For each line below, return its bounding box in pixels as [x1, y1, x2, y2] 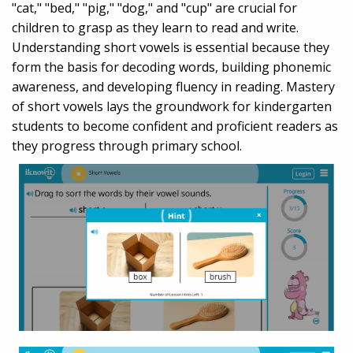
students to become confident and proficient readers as [12, 117, 338, 136]
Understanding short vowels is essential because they [12, 39, 329, 57]
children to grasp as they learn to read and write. [12, 19, 299, 37]
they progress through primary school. [12, 137, 242, 155]
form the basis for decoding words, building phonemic [12, 58, 331, 76]
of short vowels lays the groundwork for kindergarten [12, 98, 332, 116]
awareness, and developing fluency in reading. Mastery [12, 78, 335, 96]
